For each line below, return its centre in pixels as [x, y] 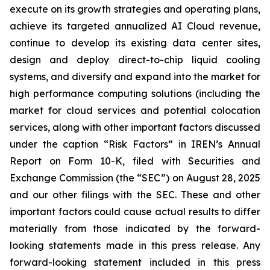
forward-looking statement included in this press [135, 262]
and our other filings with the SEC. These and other [135, 195]
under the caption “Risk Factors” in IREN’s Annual [135, 144]
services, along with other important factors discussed [135, 127]
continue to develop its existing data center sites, [135, 43]
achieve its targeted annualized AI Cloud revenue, [135, 26]
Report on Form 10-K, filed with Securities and [135, 161]
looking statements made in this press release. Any [135, 245]
